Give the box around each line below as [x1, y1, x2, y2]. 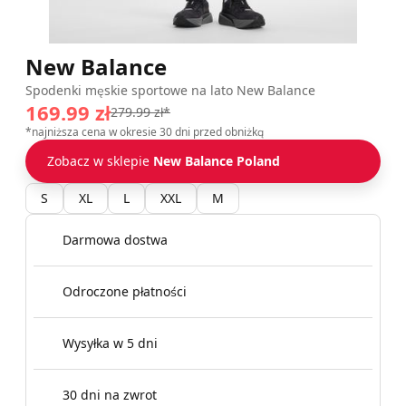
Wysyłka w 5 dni [63, 334, 158, 352]
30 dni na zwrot [63, 386, 157, 403]
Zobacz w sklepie [47, 152, 153, 169]
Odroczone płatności [63, 283, 187, 300]
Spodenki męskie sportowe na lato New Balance [25, 82, 315, 99]
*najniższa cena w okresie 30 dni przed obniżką [25, 124, 264, 140]
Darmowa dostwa [63, 231, 168, 248]
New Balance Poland [153, 152, 280, 169]
